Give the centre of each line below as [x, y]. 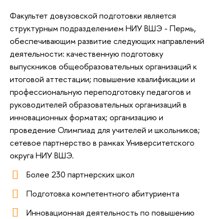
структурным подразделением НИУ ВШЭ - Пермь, [103, 28]
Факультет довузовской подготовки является [93, 15]
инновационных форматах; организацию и [87, 117]
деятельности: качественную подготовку [87, 53]
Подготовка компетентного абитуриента [103, 194]
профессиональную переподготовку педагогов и [100, 91]
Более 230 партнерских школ [81, 175]
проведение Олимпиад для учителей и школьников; [105, 130]
